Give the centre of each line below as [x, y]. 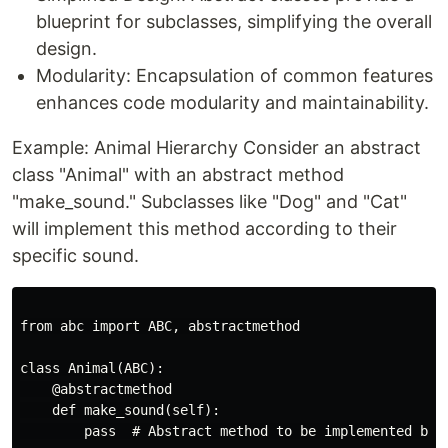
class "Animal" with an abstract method [178, 175]
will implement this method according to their [204, 229]
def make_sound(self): [120, 410]
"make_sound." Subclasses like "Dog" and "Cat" [209, 202]
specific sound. [75, 256]
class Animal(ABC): [92, 368]
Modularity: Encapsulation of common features [234, 76]
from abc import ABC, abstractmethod [160, 326]
